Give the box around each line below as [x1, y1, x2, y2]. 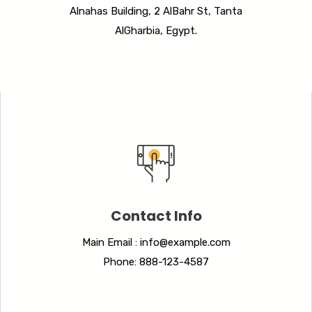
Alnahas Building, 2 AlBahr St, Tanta [70, 4, 242, 17]
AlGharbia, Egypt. [115, 24, 197, 37]
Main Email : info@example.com [81, 235, 231, 249]
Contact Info [110, 205, 202, 226]
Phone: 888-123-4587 [103, 255, 209, 268]
